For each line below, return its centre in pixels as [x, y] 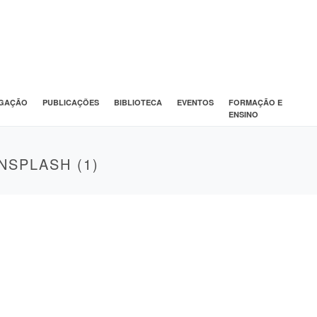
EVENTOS [195, 102]
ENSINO [243, 114]
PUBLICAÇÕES [70, 102]
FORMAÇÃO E [255, 102]
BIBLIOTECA [138, 102]
